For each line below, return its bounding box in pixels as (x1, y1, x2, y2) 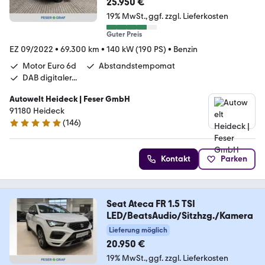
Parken (221, 154, 247, 164)
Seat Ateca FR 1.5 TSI (106, 198, 195, 210)
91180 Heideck (9, 106, 64, 117)
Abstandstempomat (99, 61, 175, 72)
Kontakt (161, 154, 190, 164)
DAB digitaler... (22, 73, 77, 83)
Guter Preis (106, 30, 142, 39)
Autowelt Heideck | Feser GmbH (9, 94, 130, 105)
